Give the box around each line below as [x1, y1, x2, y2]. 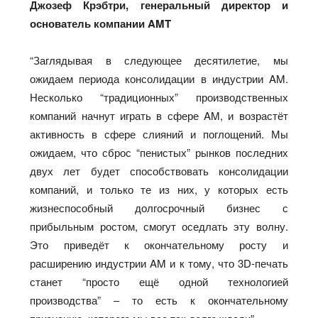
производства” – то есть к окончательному [30, 292, 288, 307]
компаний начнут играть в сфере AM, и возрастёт [30, 107, 288, 123]
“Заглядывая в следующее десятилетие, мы [30, 52, 288, 67]
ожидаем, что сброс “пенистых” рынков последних [30, 144, 288, 160]
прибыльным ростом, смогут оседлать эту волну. [30, 218, 288, 234]
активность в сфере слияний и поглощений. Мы [30, 126, 288, 141]
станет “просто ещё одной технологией [30, 273, 288, 289]
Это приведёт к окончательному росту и [30, 236, 288, 252]
